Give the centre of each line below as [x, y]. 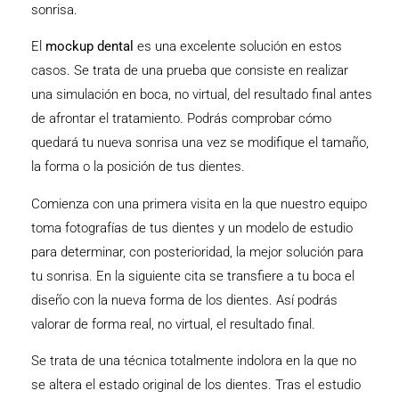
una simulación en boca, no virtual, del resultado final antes [202, 95]
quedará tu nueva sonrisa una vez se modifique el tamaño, [200, 143]
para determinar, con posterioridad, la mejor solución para [197, 252]
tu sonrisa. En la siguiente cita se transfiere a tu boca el [193, 276]
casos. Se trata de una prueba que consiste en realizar [190, 71]
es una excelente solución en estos [238, 47]
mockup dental [90, 47]
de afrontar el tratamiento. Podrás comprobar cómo [181, 119]
